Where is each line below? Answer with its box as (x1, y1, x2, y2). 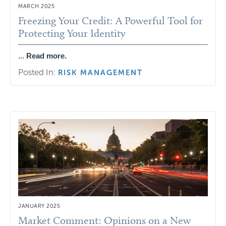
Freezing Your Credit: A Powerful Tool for (18, 14, 203, 27)
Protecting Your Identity (18, 26, 126, 39)
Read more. (26, 51, 67, 60)
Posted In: (18, 67, 55, 77)
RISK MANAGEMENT (58, 68, 143, 77)
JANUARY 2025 (18, 203, 60, 210)
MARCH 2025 (18, 3, 54, 10)
